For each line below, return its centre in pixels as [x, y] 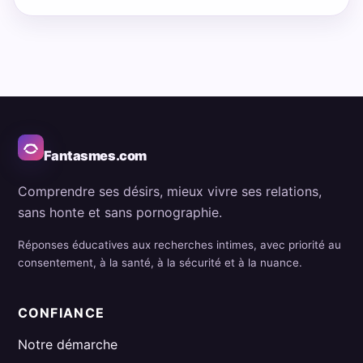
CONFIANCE [61, 312]
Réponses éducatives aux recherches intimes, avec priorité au [179, 245]
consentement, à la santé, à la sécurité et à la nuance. [160, 263]
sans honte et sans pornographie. [120, 213]
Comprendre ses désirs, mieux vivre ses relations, [169, 192]
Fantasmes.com [95, 156]
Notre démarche [67, 345]
